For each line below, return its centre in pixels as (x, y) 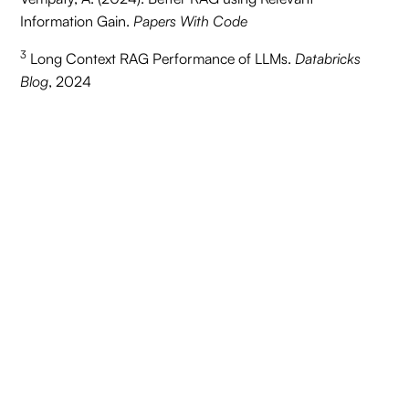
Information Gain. (77, 21)
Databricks (328, 58)
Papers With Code (191, 21)
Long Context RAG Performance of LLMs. (161, 58)
